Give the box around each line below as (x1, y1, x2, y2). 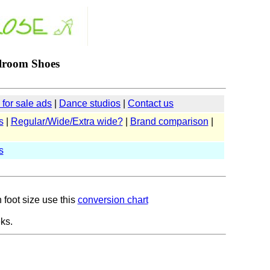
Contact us (128, 98, 174, 108)
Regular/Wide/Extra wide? (10, 116, 123, 127)
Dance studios (59, 98, 121, 108)
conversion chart (77, 195, 148, 205)
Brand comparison (130, 116, 209, 127)
